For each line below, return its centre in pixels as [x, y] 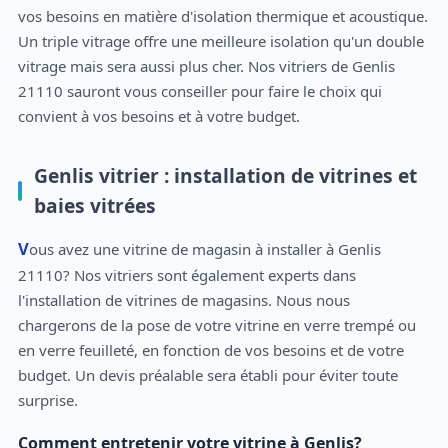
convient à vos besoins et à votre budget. [158, 116]
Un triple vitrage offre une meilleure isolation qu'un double [220, 41]
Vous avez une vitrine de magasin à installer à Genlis [23, 248]
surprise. [47, 399]
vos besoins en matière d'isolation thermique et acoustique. [222, 16]
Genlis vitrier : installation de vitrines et [225, 176]
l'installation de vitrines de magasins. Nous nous [183, 299]
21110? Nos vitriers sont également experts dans [186, 274]
